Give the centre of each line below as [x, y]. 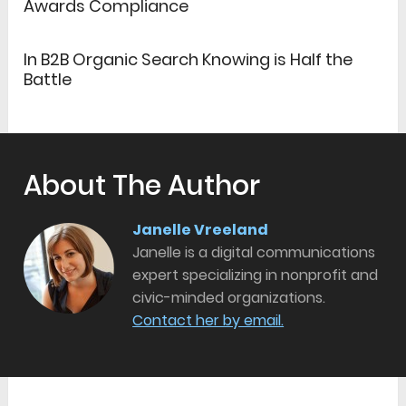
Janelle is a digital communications [254, 253]
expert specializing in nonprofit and [256, 275]
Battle [48, 80]
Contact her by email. [208, 321]
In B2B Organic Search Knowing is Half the [188, 60]
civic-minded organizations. [229, 298]
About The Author [142, 186]
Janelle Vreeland [201, 230]
